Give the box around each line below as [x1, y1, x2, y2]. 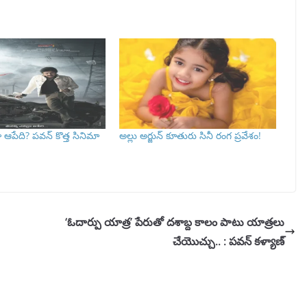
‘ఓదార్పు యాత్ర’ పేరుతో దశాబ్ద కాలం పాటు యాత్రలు [65, 214, 284, 230]
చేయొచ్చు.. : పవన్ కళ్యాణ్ [173, 233, 284, 249]
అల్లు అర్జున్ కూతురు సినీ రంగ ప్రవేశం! [119, 128, 261, 142]
